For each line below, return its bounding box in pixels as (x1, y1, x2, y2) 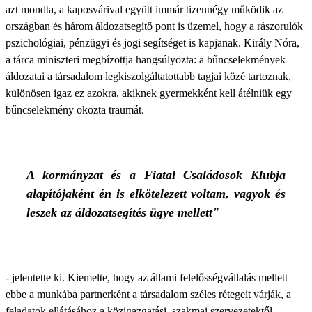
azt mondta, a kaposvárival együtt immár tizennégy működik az (6, 3, 283, 15)
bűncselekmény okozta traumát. (6, 104, 144, 116)
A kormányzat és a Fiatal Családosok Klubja (26, 168, 286, 182)
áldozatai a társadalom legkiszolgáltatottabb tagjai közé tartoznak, (6, 70, 291, 82)
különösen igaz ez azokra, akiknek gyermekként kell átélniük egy (6, 87, 292, 99)
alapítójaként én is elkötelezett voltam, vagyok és (26, 187, 286, 201)
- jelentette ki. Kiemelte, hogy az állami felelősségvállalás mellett (6, 272, 288, 283)
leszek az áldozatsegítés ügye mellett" (26, 205, 219, 219)
